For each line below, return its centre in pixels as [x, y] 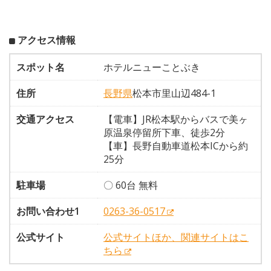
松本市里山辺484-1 [174, 93]
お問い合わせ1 [48, 211]
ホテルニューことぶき [152, 67]
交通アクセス [45, 119]
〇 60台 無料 [131, 185]
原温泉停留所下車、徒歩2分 [164, 132]
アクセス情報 [47, 40]
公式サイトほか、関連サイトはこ [176, 237]
